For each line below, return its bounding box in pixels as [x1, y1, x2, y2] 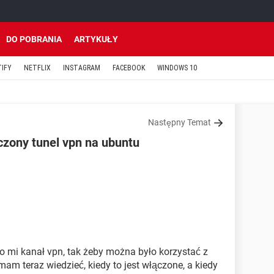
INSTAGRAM [63, 64, 100, 72]
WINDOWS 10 [157, 64, 197, 72]
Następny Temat [148, 117, 211, 127]
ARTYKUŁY [74, 34, 118, 44]
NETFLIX [24, 64, 51, 72]
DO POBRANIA [6, 34, 62, 44]
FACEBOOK [113, 64, 145, 72]
